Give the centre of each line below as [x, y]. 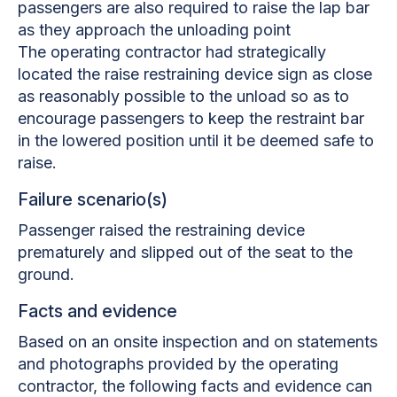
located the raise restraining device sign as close [195, 74]
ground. [46, 274]
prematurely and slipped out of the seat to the [185, 252]
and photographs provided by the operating [178, 363]
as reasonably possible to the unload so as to [183, 96]
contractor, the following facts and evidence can [195, 385]
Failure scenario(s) [93, 199]
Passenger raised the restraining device [161, 230]
